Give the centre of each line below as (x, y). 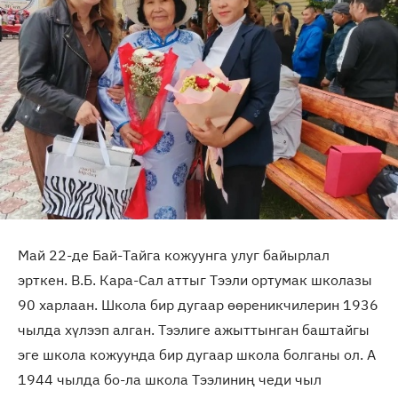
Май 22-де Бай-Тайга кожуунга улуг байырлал (174, 255)
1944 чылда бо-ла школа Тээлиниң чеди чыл (170, 380)
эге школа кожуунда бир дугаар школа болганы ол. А (197, 355)
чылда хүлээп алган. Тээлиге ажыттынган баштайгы (194, 330)
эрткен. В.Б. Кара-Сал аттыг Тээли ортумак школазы (195, 280)
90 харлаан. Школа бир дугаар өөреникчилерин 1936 (198, 305)
